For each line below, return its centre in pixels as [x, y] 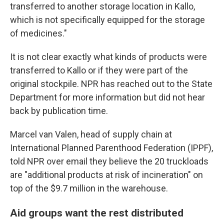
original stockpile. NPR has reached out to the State [111, 84]
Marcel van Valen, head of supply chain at [91, 134]
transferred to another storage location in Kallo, [102, 6]
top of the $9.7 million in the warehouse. [89, 188]
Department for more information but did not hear [107, 97]
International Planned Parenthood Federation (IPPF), [111, 148]
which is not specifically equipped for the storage [107, 20]
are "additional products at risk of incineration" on [106, 175]
